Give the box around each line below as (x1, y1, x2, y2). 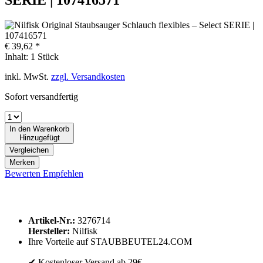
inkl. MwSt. (5, 71, 51, 82)
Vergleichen (9, 145, 49, 154)
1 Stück (31, 51, 59, 62)
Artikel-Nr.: (28, 215, 77, 225)
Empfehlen (43, 168, 83, 178)
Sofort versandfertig (5, 91, 78, 102)
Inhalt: (5, 51, 31, 62)
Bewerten (5, 168, 43, 178)
